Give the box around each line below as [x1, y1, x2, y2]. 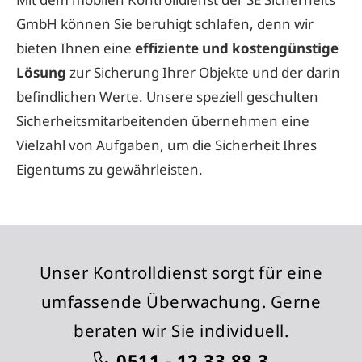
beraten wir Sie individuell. [74, 318, 288, 342]
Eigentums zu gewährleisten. [16, 159, 203, 179]
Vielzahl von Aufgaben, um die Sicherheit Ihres [16, 135, 317, 154]
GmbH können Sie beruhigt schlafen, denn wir [16, 14, 314, 33]
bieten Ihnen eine [16, 38, 135, 57]
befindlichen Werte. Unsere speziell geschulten [16, 86, 318, 106]
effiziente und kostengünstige [135, 38, 339, 57]
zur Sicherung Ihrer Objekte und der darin [69, 62, 340, 82]
